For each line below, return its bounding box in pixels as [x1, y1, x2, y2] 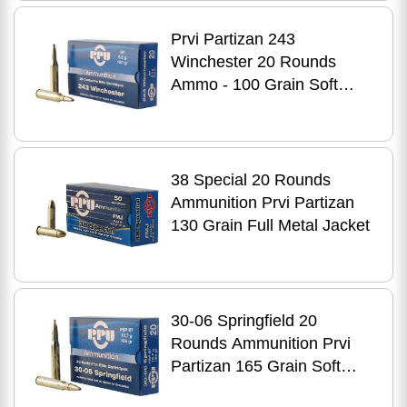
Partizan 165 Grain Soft [170, 357, 341, 375]
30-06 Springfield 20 [170, 312, 317, 330]
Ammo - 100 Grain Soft [170, 75, 338, 94]
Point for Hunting [170, 98, 293, 116]
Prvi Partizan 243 [170, 30, 295, 48]
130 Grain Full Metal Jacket [170, 216, 370, 234]
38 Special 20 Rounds [170, 171, 331, 189]
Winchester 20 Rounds [170, 53, 336, 71]
